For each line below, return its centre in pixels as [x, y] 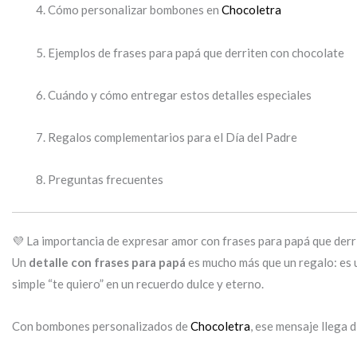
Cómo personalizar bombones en [135, 10]
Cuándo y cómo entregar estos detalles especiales [180, 94]
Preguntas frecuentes [106, 180]
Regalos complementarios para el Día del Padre [173, 137]
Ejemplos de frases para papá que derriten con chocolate [196, 52]
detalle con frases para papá [107, 262]
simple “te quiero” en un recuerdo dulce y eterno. [138, 284]
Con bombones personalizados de [101, 326]
